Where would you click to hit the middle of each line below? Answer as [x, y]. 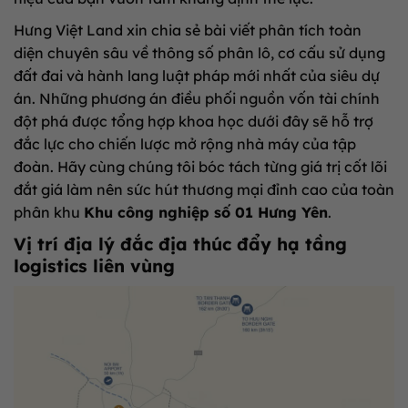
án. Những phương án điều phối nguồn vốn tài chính [197, 99]
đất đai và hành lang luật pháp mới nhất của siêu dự [197, 76]
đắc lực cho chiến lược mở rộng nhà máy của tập [185, 144]
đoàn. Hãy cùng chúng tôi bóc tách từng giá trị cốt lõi [200, 167]
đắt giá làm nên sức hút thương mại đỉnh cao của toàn [204, 190]
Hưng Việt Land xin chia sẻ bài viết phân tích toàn [188, 31]
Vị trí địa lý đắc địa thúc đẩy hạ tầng [180, 245]
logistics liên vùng [94, 266]
